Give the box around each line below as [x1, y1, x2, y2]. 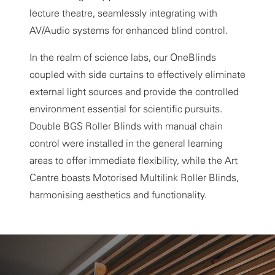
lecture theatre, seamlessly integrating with [29, 9, 217, 18]
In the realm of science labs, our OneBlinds [29, 53, 216, 63]
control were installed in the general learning [29, 139, 223, 149]
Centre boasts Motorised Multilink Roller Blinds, [29, 173, 239, 183]
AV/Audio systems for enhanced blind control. [29, 26, 228, 36]
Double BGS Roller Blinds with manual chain [29, 122, 223, 131]
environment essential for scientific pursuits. [29, 104, 222, 114]
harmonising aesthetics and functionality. [29, 190, 207, 200]
